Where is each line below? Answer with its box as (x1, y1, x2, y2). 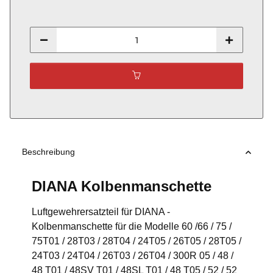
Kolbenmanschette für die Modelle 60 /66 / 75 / (32, 221, 232, 232)
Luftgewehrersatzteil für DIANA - (32, 207, 170, 218)
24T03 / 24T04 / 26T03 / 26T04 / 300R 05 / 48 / (32, 250, 233, 261)
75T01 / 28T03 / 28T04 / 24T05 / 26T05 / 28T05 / (32, 236, 241, 247)
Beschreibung (22, 147, 75, 157)
